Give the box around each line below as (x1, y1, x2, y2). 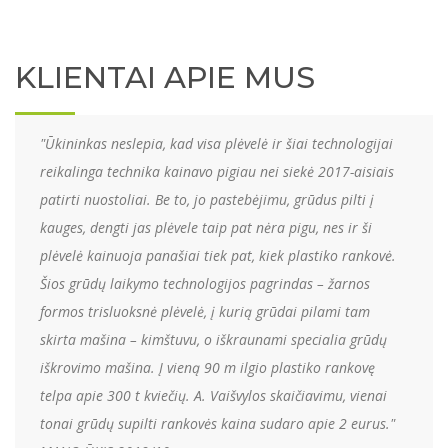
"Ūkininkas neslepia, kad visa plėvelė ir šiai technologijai (40, 133, 393, 153)
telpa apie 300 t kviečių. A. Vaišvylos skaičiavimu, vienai (40, 385, 387, 405)
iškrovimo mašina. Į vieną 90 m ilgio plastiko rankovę (40, 357, 375, 377)
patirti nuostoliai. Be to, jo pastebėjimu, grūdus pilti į (40, 189, 374, 209)
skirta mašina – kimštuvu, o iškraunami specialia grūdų (40, 329, 387, 349)
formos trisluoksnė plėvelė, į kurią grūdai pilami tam (40, 301, 370, 321)
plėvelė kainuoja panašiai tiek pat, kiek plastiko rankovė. (40, 245, 396, 265)
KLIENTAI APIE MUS (15, 58, 315, 96)
